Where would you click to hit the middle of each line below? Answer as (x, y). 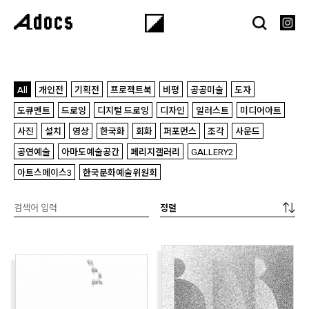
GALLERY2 (212, 152)
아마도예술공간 (90, 152)
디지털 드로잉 (123, 111)
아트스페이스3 (44, 173)
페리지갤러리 (155, 152)
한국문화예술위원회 (120, 173)
